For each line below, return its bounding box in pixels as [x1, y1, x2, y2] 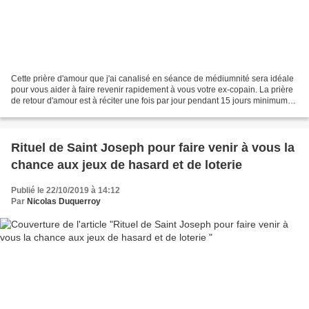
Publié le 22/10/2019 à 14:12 [11, 185, 120, 195]
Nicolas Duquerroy [27, 196, 101, 206]
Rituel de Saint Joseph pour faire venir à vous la [11, 140, 295, 154]
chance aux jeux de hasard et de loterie [11, 157, 242, 172]
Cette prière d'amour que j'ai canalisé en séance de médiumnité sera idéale [11, 73, 294, 83]
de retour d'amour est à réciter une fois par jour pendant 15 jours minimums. [11, 95, 294, 106]
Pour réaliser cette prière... [11, 106, 110, 117]
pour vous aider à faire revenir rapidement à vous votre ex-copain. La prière [11, 84, 293, 94]
